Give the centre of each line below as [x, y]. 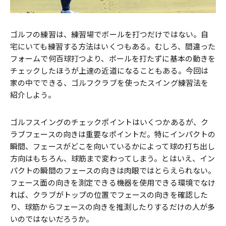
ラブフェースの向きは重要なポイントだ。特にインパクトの [113, 134]
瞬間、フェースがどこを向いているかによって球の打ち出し [113, 147]
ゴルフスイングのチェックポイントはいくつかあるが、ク [109, 122]
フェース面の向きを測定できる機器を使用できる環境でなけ [113, 183]
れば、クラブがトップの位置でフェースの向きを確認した [109, 195]
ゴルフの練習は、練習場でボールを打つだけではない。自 [109, 35]
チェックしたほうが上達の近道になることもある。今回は [109, 71]
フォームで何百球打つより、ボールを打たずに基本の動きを [113, 59]
